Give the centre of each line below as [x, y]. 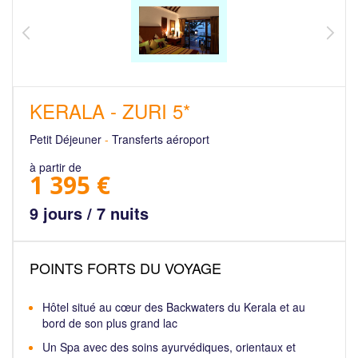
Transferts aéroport [159, 139]
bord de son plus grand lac [110, 323]
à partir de [56, 167]
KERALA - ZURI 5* [110, 111]
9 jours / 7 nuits [89, 213]
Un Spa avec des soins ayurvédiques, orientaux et [169, 347]
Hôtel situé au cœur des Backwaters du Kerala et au [174, 307]
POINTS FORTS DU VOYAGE [125, 268]
